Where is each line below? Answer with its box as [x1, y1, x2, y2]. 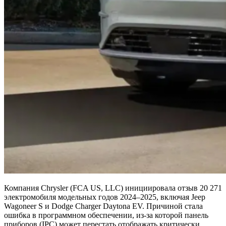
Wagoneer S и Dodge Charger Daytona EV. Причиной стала [4, 201, 203, 210]
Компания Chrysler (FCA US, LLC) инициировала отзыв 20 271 [4, 183, 222, 192]
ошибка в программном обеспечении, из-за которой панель [4, 210, 208, 219]
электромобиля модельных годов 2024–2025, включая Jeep [4, 192, 205, 201]
